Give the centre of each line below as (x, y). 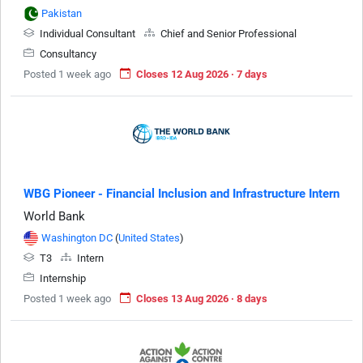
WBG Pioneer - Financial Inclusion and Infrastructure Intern (181, 193)
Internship (62, 278)
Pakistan (62, 13)
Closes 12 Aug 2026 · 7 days (202, 74)
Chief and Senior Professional (227, 33)
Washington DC (77, 237)
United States (149, 237)
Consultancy (67, 53)
